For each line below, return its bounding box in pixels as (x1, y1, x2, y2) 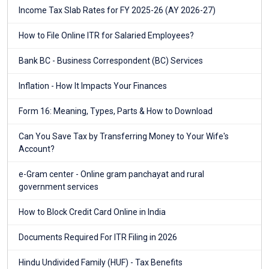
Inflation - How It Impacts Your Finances (19, 81, 167, 91)
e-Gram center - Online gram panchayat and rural (19, 169, 204, 180)
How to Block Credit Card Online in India (19, 207, 166, 217)
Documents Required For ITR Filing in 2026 (19, 232, 177, 243)
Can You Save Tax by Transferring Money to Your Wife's (19, 131, 229, 142)
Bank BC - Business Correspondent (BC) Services (19, 56, 203, 66)
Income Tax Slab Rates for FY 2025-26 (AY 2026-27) (19, 5, 216, 16)
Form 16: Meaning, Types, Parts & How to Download (19, 106, 213, 116)
